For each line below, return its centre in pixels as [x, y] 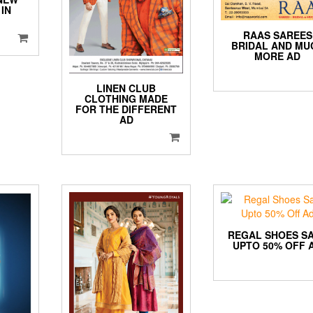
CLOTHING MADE [126, 98]
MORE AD [278, 56]
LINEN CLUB [126, 88]
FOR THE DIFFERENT [126, 109]
